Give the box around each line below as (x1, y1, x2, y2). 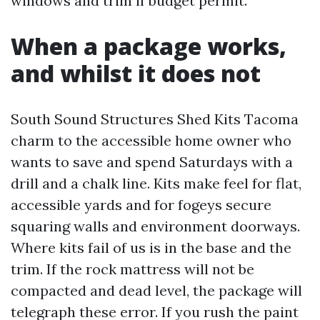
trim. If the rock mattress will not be (11, 259, 254, 278)
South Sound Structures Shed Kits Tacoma (11, 109, 299, 128)
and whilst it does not (11, 57, 261, 89)
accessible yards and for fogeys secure (11, 195, 271, 214)
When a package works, (11, 30, 286, 61)
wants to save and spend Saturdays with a (11, 152, 293, 171)
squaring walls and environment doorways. (11, 216, 300, 235)
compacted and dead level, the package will (11, 281, 302, 299)
